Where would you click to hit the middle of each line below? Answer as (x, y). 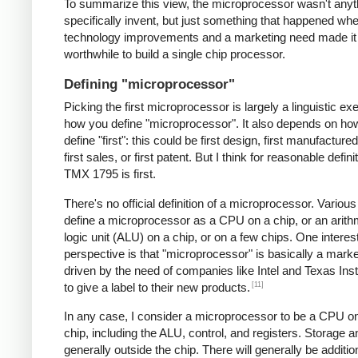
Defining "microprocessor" (149, 84)
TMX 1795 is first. (110, 174)
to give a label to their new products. (157, 287)
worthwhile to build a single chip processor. (175, 54)
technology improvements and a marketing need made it (210, 38)
